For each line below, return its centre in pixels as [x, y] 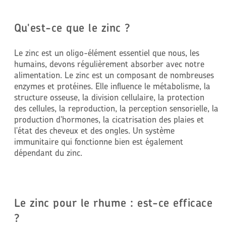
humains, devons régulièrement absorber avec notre [109, 64]
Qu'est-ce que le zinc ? [72, 27]
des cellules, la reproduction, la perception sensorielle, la [116, 108]
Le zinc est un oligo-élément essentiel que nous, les [106, 52]
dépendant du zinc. [48, 152]
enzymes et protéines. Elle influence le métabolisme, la [112, 86]
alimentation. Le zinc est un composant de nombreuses [114, 75]
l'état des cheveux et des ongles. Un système [94, 130]
